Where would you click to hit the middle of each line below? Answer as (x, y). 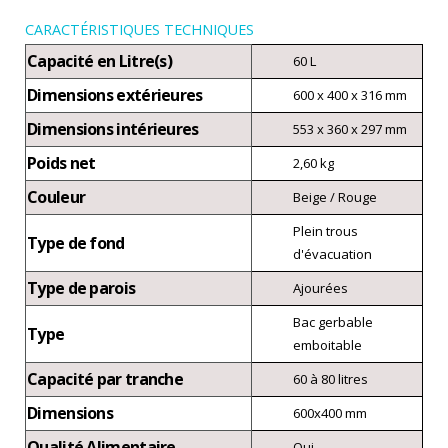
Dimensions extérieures (115, 95)
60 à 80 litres (330, 379)
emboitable (327, 345)
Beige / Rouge (335, 197)
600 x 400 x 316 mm (350, 95)
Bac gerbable (333, 322)
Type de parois (81, 288)
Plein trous (325, 231)
